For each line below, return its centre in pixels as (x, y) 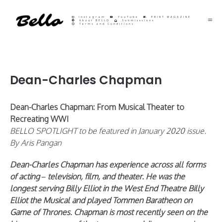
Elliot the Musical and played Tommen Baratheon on (101, 200)
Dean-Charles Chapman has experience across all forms (108, 165)
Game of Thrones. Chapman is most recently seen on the (109, 212)
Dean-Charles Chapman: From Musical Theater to (97, 107)
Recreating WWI (39, 119)
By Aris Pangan (36, 143)
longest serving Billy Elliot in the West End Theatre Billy (107, 188)
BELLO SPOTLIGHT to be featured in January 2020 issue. (108, 131)
